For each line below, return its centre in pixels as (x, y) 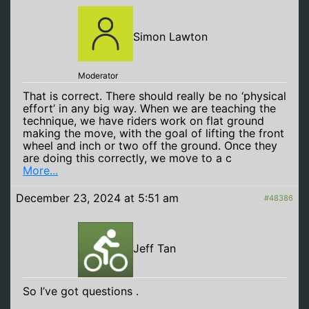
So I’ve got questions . (81, 291)
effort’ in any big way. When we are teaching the (149, 108)
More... (40, 170)
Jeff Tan (154, 249)
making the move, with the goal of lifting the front (153, 133)
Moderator (98, 76)
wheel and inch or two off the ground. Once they (150, 146)
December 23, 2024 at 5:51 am (97, 198)
